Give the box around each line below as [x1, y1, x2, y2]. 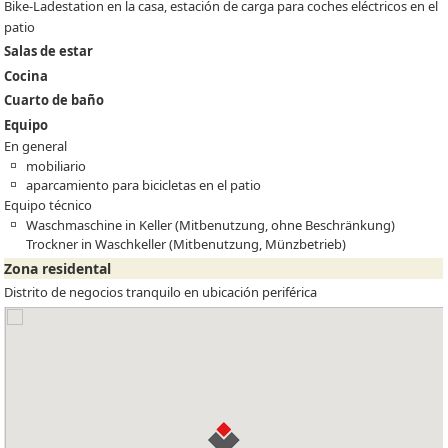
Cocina [4, 66, 49, 85]
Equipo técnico [4, 196, 93, 215]
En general [4, 137, 68, 156]
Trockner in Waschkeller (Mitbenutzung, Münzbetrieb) [26, 235, 347, 254]
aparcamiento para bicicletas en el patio [26, 176, 262, 195]
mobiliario [26, 157, 87, 176]
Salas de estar [4, 42, 94, 61]
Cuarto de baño [4, 91, 105, 110]
